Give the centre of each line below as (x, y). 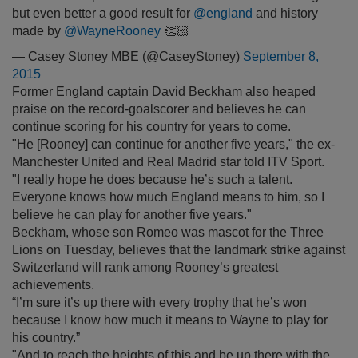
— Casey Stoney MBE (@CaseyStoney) (127, 57)
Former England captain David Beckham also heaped (164, 92)
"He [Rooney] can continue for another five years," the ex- (173, 145)
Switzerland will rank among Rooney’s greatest (145, 268)
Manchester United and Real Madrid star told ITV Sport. (168, 162)
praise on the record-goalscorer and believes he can (159, 109)
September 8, (281, 57)
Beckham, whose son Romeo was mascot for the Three (168, 233)
